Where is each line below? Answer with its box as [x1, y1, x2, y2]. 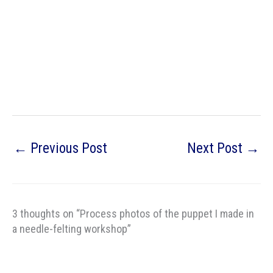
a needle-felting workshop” [12, 222, 131, 236]
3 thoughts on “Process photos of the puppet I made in [12, 207, 254, 221]
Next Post [187, 140, 246, 157]
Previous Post [27, 140, 107, 157]
